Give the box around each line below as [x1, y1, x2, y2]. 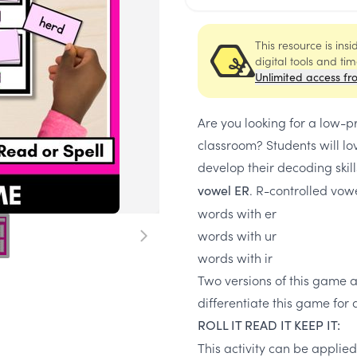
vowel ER [198, 182, 249, 198]
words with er [198, 204, 277, 222]
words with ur [198, 226, 277, 244]
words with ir [198, 249, 273, 266]
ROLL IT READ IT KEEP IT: [198, 316, 340, 333]
